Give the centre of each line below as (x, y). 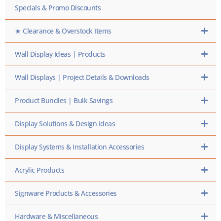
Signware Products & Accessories (66, 193)
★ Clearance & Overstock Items (63, 31)
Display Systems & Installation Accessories (79, 147)
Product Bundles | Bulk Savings (64, 100)
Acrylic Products (39, 170)
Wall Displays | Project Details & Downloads (82, 77)
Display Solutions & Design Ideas (65, 123)
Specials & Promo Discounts (58, 7)
